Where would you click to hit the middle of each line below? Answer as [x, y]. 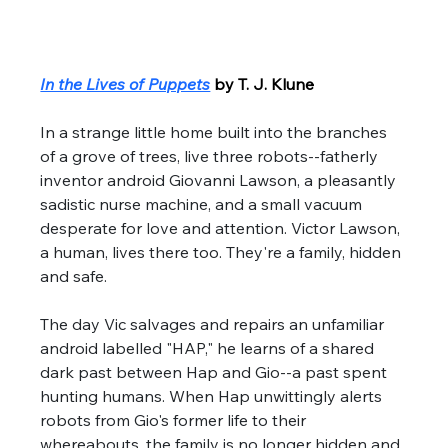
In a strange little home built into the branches [216, 131]
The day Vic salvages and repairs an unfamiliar [214, 323]
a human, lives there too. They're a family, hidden [223, 251]
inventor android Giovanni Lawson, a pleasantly [220, 179]
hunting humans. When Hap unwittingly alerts [213, 395]
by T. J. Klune [264, 83]
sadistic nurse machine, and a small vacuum [203, 203]
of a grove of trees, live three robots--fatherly [211, 155]
